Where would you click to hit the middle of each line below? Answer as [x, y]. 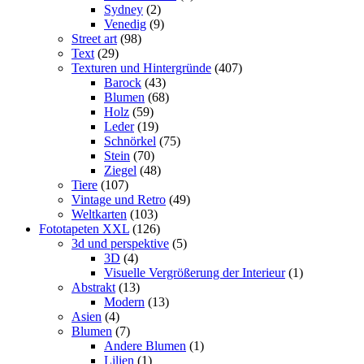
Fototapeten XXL [84, 229]
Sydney [123, 10]
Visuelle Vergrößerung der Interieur [195, 273]
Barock [123, 83]
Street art [94, 39]
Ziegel [120, 171]
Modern [124, 302]
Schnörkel [130, 141]
